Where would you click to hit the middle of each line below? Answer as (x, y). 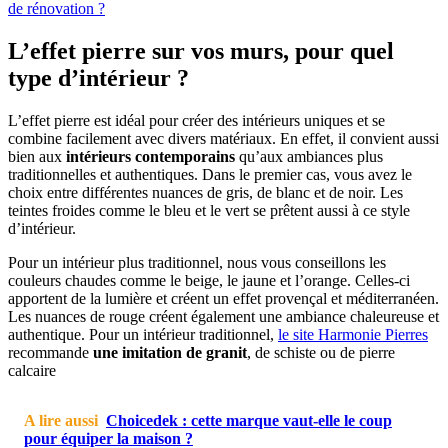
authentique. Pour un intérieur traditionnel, (143, 334)
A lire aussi (61, 420)
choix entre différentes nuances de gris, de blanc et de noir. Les (205, 192)
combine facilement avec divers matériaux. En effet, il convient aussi (223, 138)
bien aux (37, 156)
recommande (50, 352)
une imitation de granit (170, 352)
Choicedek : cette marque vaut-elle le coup (249, 420)
